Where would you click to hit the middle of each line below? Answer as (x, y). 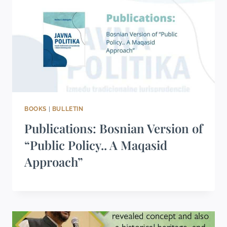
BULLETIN (68, 109)
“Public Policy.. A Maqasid (96, 145)
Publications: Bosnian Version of (113, 128)
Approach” (54, 161)
